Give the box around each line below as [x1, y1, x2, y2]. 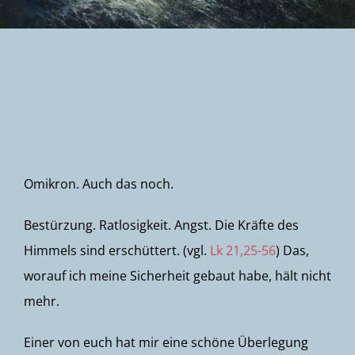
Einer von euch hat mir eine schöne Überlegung [24, 334, 308, 351]
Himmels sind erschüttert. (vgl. [24, 242, 210, 259]
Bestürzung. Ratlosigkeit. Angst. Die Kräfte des [24, 216, 299, 234]
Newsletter [26, 40, 103, 61]
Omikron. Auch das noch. [24, 175, 174, 193]
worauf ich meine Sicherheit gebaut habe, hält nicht [24, 267, 331, 284]
